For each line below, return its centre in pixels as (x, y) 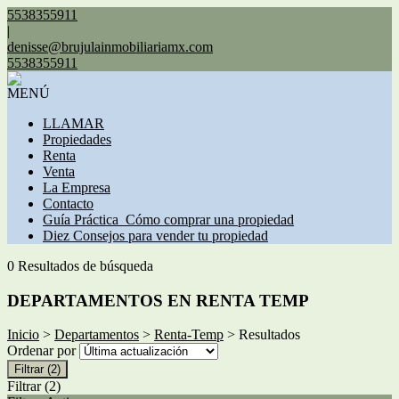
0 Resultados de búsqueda (80, 266)
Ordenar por (43, 351)
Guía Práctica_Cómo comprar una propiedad (168, 220)
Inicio (23, 335)
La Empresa (77, 187)
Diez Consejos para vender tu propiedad (155, 236)
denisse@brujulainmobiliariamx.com (110, 47)
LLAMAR (73, 123)
